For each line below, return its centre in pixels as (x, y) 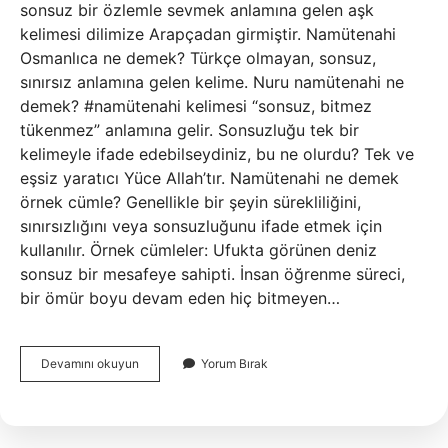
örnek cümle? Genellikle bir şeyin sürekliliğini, (190, 202)
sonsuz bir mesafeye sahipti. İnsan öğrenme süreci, (212, 274)
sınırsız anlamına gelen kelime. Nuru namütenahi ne (212, 82)
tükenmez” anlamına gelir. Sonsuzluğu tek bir (189, 130)
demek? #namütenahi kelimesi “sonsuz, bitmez (196, 106)
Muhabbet (166, 380)
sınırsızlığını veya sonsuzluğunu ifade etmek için (201, 226)
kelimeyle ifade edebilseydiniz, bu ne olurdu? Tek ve (217, 154)
